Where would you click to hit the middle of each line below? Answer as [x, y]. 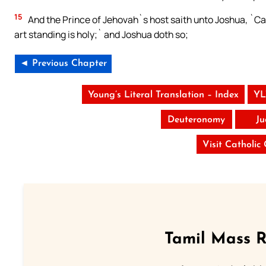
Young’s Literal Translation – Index [163, 95]
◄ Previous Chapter [63, 64]
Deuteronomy [197, 120]
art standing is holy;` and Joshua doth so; [101, 35]
